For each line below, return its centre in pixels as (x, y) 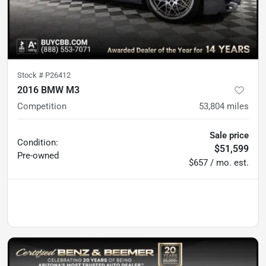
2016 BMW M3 (48, 90)
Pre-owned (38, 155)
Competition (42, 106)
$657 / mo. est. (219, 162)
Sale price (229, 135)
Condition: (38, 142)
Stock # (31, 75)
